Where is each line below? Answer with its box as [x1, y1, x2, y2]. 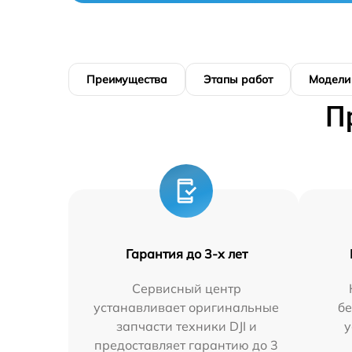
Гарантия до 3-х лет [125, 246, 247, 262]
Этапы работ [203, 72, 273, 86]
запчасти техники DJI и [115, 318, 257, 334]
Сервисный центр [131, 280, 241, 296]
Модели [309, 72, 350, 86]
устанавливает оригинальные [93, 299, 280, 315]
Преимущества [86, 72, 167, 86]
